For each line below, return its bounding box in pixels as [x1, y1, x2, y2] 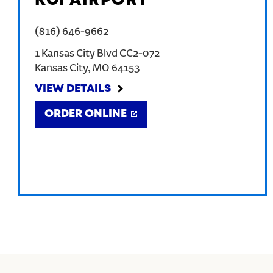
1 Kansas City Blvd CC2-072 [35, 48, 160, 60]
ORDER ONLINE [44, 109, 127, 119]
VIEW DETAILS [35, 84, 111, 94]
